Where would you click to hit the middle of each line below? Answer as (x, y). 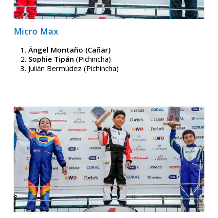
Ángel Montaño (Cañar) (70, 49)
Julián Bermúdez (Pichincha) (74, 68)
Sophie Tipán (51, 59)
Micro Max (36, 31)
